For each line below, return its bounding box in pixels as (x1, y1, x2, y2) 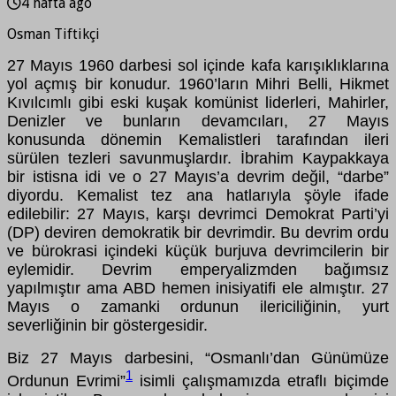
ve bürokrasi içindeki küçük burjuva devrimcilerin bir (7, 242, 389, 261)
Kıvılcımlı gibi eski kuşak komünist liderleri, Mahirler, (7, 94, 389, 112)
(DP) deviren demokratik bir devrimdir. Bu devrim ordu (7, 224, 389, 242)
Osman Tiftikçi (7, 26, 100, 43)
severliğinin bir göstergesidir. (7, 316, 208, 335)
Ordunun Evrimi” (7, 372, 126, 391)
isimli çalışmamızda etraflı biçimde (133, 372, 389, 391)
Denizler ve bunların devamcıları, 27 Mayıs (7, 112, 389, 131)
